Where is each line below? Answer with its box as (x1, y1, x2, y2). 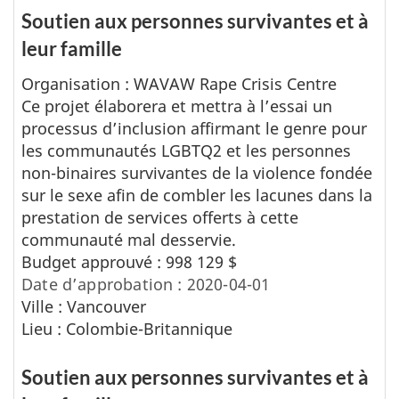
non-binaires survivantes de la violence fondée (21, 161, 372, 183)
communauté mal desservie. (21, 228, 236, 250)
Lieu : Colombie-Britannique (21, 317, 232, 339)
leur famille (21, 37, 122, 61)
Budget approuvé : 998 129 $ (21, 250, 237, 273)
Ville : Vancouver (21, 295, 146, 317)
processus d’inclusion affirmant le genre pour (21, 117, 367, 139)
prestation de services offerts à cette (21, 206, 298, 228)
